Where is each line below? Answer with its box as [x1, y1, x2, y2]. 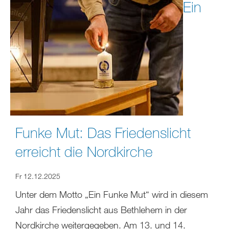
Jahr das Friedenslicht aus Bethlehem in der [15, 204, 187, 216]
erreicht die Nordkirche [15, 143, 153, 161]
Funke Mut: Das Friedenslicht [15, 124, 191, 142]
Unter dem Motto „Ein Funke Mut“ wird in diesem [15, 189, 208, 200]
